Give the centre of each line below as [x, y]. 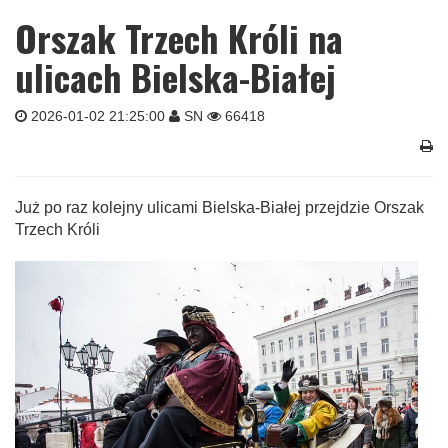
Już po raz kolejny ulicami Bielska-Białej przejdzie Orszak [219, 207]
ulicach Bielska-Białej [175, 76]
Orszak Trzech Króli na [179, 37]
